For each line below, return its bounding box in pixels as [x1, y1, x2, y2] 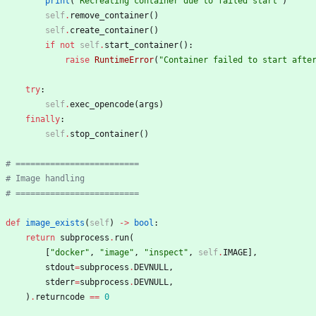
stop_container [70, 129, 139, 140]
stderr [45, 277, 75, 288]
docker [55, 248, 85, 258]
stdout [45, 262, 75, 273]
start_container [104, 40, 178, 51]
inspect [149, 248, 183, 258]
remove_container [70, 11, 149, 21]
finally [25, 114, 60, 125]
